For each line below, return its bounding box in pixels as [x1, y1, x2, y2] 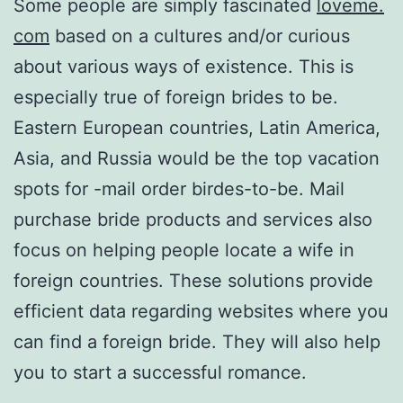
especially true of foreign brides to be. [13, 85, 338, 108]
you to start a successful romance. [13, 361, 307, 383]
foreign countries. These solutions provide [13, 269, 373, 291]
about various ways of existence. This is [13, 55, 354, 77]
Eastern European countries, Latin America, [13, 116, 381, 139]
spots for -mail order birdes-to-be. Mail [13, 177, 345, 200]
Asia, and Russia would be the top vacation [13, 147, 380, 169]
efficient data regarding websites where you [13, 300, 389, 322]
